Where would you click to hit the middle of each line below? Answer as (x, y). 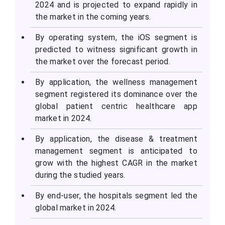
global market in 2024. (76, 208)
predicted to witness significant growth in (116, 50)
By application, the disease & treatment (116, 139)
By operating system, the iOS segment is (116, 38)
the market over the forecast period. (103, 62)
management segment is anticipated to (116, 151)
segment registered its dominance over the (116, 94)
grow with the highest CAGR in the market (116, 163)
